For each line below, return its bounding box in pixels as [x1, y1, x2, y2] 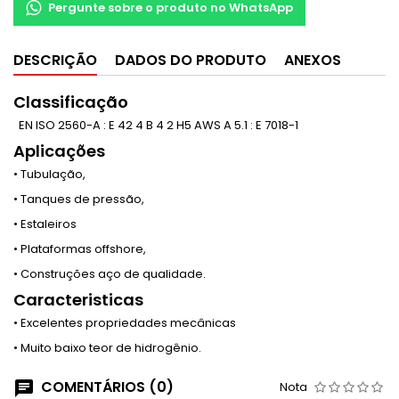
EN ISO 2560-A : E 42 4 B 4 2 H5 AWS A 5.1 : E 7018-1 [13, 117, 298, 134]
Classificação [13, 91, 128, 113]
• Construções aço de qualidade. [13, 265, 206, 282]
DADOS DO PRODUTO [115, 50, 266, 70]
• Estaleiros [13, 216, 77, 232]
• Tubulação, [13, 166, 85, 183]
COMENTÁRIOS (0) [37, 377, 174, 397]
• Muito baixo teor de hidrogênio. [13, 339, 201, 356]
